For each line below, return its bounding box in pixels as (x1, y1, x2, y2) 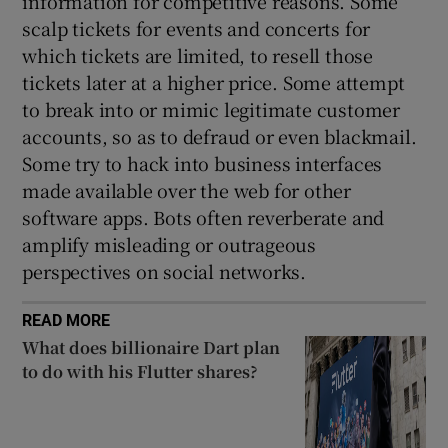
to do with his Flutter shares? (22, 359, 259, 383)
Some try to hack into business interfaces (22, 149, 383, 176)
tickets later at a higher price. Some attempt (22, 68, 405, 95)
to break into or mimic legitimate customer (22, 95, 401, 122)
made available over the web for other (22, 176, 352, 203)
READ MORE (22, 311, 111, 328)
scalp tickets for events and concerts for (22, 14, 371, 41)
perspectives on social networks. (22, 257, 307, 284)
